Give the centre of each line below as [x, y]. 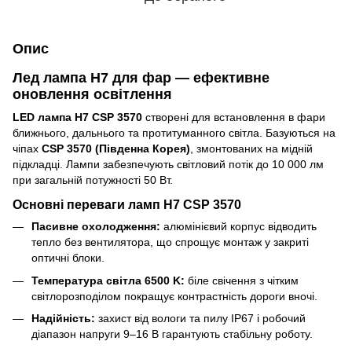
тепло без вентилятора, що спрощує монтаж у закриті [170, 242]
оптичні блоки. [68, 258]
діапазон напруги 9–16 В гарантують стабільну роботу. [172, 334]
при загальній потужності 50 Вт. [93, 180]
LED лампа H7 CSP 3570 [77, 117]
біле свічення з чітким [242, 280]
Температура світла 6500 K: [108, 280]
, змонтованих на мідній [251, 149]
